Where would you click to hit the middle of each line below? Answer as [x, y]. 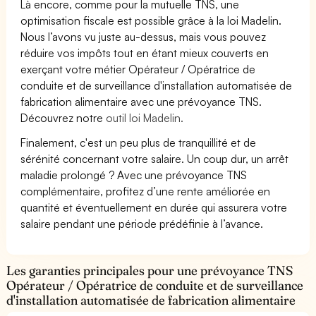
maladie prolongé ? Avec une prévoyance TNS [134, 175]
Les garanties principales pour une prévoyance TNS [150, 270]
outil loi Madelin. [145, 117]
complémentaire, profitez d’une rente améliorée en [146, 191]
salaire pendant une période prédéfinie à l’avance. [142, 223]
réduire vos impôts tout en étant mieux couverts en [145, 53]
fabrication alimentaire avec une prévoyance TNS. [141, 101]
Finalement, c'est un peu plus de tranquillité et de [139, 142]
